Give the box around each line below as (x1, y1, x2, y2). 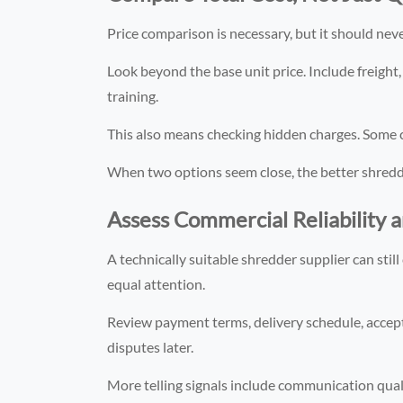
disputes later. (107, 337, 194, 355)
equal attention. (107, 274, 206, 292)
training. (107, 86, 159, 104)
